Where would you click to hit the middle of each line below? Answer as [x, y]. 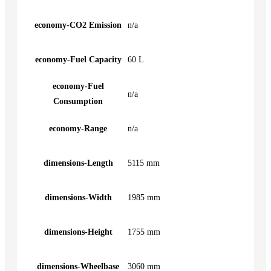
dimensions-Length [78, 163]
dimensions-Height [78, 232]
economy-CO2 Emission [78, 25]
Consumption [78, 101]
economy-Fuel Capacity [78, 59]
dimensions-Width [78, 197]
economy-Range [78, 128]
